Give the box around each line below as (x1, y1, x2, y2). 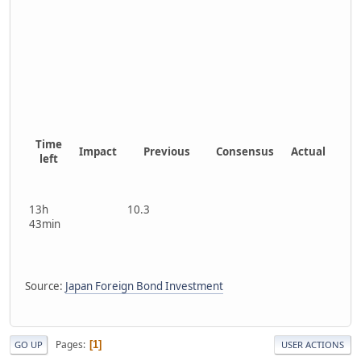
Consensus (216, 143, 274, 159)
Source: (25, 278, 65, 293)
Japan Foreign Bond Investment (65, 278, 223, 293)
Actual (291, 143, 326, 159)
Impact (79, 143, 117, 159)
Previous (143, 143, 190, 159)
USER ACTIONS (281, 338, 344, 351)
